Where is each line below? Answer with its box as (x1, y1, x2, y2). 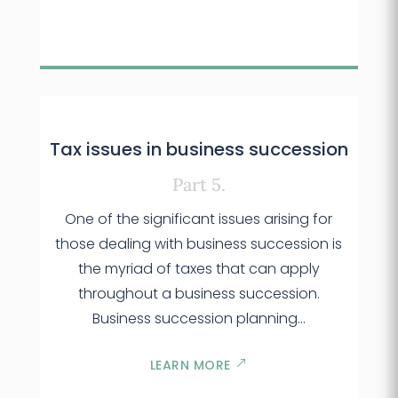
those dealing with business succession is (55, 234, 343, 255)
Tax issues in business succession (49, 137, 348, 163)
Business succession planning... (92, 308, 306, 330)
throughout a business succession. (77, 283, 320, 305)
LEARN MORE (150, 356, 235, 375)
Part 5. (171, 173, 226, 196)
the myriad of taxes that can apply (77, 259, 320, 280)
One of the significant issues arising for (65, 209, 333, 230)
